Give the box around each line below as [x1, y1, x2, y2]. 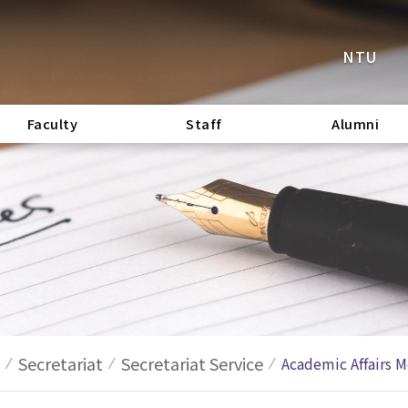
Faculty [26, 113, 78, 133]
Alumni [331, 113, 380, 133]
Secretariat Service [121, 351, 263, 375]
